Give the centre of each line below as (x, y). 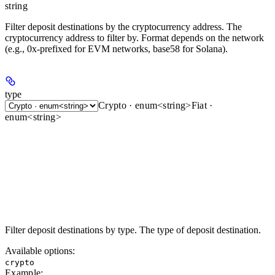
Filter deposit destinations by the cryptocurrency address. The (123, 27)
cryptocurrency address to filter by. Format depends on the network (134, 38)
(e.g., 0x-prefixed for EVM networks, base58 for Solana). (116, 49)
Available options (39, 251)
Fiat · (202, 106)
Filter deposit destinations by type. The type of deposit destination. (133, 230)
